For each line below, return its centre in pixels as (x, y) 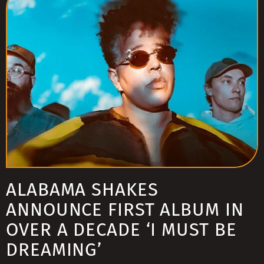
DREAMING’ (54, 250)
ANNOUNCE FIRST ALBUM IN (125, 209)
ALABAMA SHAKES (82, 189)
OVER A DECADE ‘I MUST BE (121, 230)
